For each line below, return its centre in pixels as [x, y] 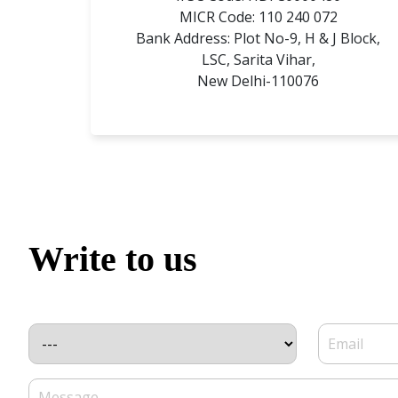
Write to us [113, 259]
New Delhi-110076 [258, 80]
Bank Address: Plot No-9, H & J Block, [258, 38]
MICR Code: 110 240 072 [258, 16]
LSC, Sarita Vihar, [258, 59]
